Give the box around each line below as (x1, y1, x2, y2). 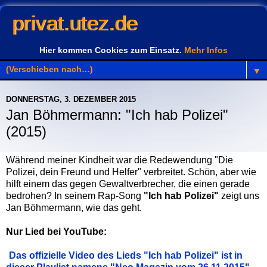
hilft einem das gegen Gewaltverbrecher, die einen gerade (6, 178, 250, 189)
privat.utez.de (12, 12, 137, 35)
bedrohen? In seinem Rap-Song (6, 190, 144, 201)
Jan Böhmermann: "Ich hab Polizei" (6, 107, 228, 123)
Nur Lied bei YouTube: (6, 226, 107, 237)
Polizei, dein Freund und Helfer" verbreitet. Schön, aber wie (6, 166, 256, 177)
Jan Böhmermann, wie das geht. (6, 202, 142, 213)
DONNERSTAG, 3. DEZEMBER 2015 (6, 95, 136, 104)
